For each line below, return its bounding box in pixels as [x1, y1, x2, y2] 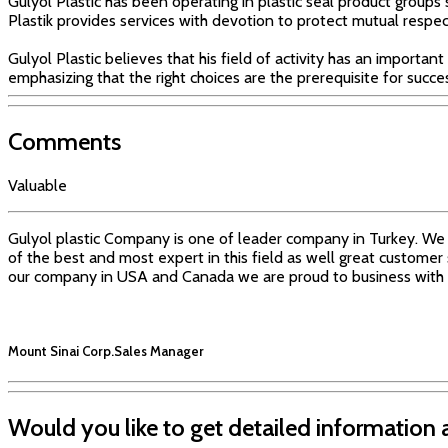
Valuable [8, 176, 67, 196]
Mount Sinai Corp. [8, 343, 114, 360]
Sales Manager [114, 343, 204, 360]
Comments [8, 127, 121, 157]
